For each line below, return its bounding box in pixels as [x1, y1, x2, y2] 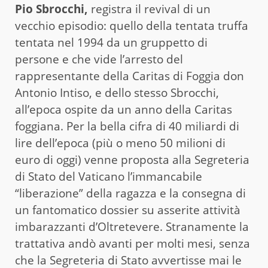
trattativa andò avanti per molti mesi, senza [15, 236, 250, 252]
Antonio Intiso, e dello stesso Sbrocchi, [15, 85, 219, 101]
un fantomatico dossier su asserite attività [15, 202, 240, 218]
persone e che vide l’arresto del [15, 51, 183, 68]
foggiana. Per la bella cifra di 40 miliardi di [15, 118, 239, 135]
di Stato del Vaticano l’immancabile [15, 169, 202, 185]
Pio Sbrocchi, [15, 1, 88, 17]
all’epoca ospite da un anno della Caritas [15, 102, 232, 118]
